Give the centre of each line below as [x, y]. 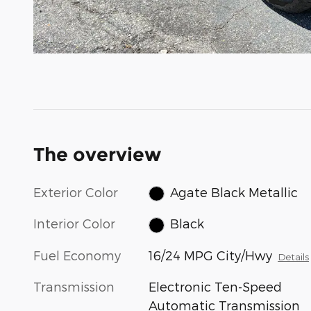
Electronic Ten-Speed [216, 286]
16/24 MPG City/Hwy [211, 255]
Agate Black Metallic [234, 192]
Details [294, 256]
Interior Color [74, 224]
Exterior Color [76, 192]
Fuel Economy [77, 255]
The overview [97, 154]
